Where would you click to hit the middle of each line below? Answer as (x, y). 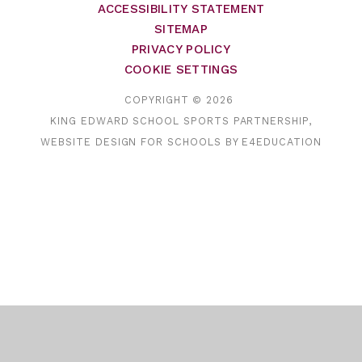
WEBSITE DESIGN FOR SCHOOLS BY (141, 142)
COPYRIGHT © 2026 (181, 100)
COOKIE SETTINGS (181, 69)
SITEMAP (181, 29)
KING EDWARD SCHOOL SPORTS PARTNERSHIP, (181, 121)
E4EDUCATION (282, 142)
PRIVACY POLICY (181, 49)
